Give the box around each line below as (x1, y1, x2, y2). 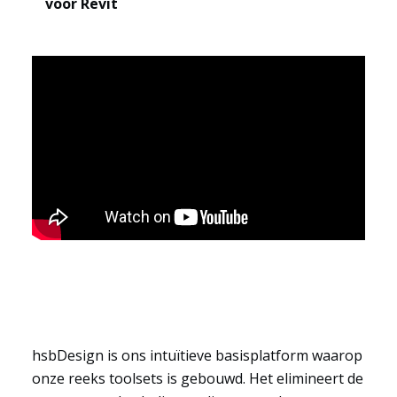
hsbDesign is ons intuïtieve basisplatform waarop (31, 346, 362, 366)
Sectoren (18, 59, 86, 82)
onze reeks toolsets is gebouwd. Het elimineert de (31, 369, 363, 389)
